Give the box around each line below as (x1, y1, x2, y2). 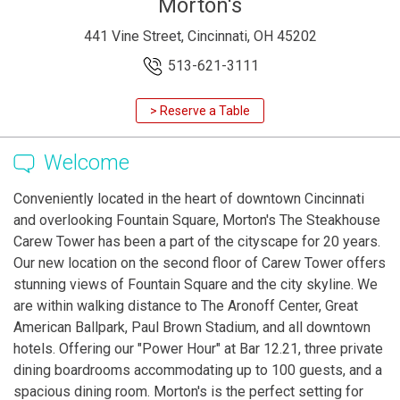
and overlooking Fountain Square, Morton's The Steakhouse (13, 212, 380, 229)
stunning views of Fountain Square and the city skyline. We (13, 276, 378, 294)
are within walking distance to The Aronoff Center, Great (13, 297, 358, 315)
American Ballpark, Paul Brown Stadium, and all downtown (13, 319, 371, 337)
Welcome (44, 151, 129, 176)
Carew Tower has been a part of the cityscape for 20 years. (13, 233, 380, 251)
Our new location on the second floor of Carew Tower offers (13, 254, 386, 272)
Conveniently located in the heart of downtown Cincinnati (13, 190, 364, 208)
